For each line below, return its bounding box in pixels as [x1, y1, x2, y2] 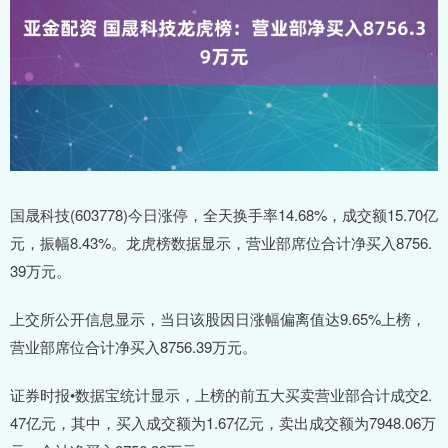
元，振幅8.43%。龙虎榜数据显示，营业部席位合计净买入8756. [10, 231, 432, 253]
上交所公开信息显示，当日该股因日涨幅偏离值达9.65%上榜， [10, 307, 426, 329]
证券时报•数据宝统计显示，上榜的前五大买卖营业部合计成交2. [10, 383, 432, 405]
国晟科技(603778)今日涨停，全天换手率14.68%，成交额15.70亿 [10, 203, 438, 225]
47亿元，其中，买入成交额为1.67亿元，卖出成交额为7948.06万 [10, 411, 436, 433]
